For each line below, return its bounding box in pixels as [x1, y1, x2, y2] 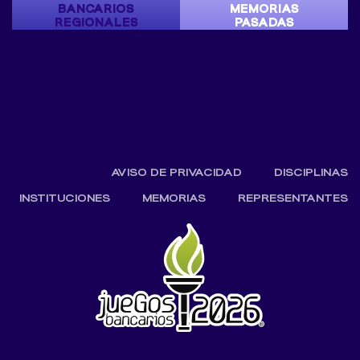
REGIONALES [54, 14, 138, 30]
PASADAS [234, 14, 294, 30]
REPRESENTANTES [238, 191, 348, 206]
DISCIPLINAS [274, 166, 348, 180]
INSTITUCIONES [19, 191, 110, 206]
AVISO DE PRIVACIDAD [111, 166, 242, 180]
